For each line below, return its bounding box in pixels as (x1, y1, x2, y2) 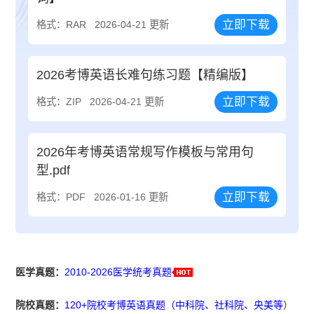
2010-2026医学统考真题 (64, 266, 172, 278)
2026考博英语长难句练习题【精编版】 (36, 68, 254, 83)
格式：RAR (36, 18, 87, 30)
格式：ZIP (36, 96, 82, 108)
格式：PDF (36, 191, 86, 203)
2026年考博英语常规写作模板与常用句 (36, 145, 254, 160)
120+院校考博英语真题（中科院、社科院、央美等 (64, 299, 284, 311)
